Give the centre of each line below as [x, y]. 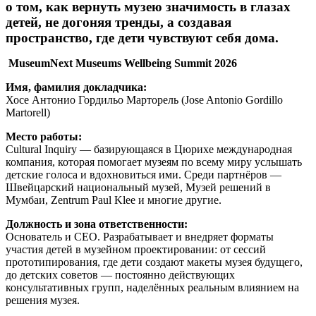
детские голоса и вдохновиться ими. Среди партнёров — [144, 175]
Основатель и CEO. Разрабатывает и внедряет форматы [140, 237]
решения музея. [43, 300]
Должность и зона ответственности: [97, 224]
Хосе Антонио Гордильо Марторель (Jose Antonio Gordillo [144, 100]
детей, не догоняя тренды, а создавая [119, 23]
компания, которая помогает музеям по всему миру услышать [154, 162]
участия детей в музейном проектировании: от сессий [136, 250]
